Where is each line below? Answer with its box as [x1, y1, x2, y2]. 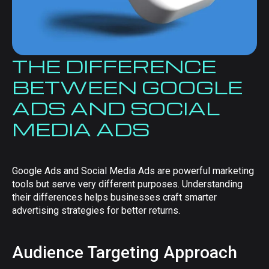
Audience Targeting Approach [12, 243, 237, 262]
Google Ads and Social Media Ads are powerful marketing [12, 165, 254, 177]
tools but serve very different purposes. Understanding [12, 178, 243, 190]
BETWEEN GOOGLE [12, 75, 243, 98]
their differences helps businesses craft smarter [12, 192, 217, 203]
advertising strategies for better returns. [12, 205, 180, 216]
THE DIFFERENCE [12, 54, 216, 77]
